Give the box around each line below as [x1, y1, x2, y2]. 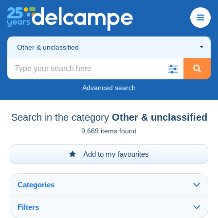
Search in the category [11, 111, 109, 123]
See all [20, 208, 42, 217]
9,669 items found [81, 127, 137, 135]
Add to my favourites [82, 149, 149, 158]
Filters [18, 202, 39, 211]
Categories [18, 180, 54, 189]
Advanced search [82, 83, 136, 91]
